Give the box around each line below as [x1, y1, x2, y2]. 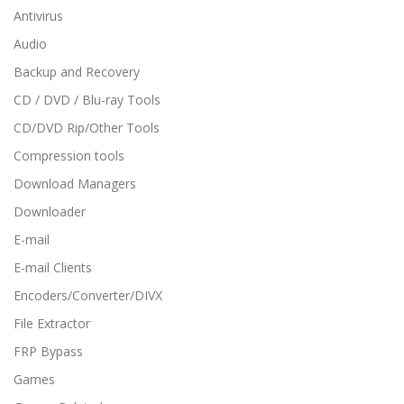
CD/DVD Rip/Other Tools [14, 119, 160, 136]
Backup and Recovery [14, 63, 140, 80]
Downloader [14, 203, 86, 220]
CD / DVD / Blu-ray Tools [14, 91, 161, 108]
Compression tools [14, 147, 124, 164]
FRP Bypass [14, 343, 83, 360]
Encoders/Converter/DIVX [14, 287, 162, 304]
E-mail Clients [14, 259, 92, 276]
